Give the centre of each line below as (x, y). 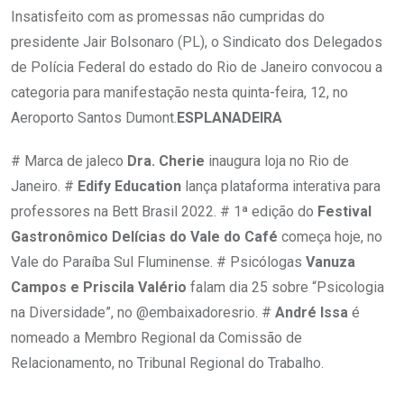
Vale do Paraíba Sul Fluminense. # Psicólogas (158, 262)
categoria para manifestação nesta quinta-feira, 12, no (179, 92)
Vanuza (331, 262)
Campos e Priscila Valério (99, 287)
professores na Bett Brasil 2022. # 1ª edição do (164, 211)
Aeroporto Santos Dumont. (94, 117)
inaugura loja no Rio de (277, 161)
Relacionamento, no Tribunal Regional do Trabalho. (167, 363)
